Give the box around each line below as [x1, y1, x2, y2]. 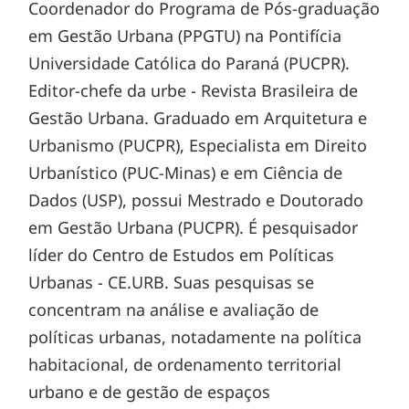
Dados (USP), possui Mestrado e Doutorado [28, 188, 364, 211]
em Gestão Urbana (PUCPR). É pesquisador [28, 215, 359, 238]
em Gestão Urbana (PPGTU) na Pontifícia [28, 24, 342, 47]
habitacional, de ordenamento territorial [28, 352, 342, 375]
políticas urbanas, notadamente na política [28, 325, 362, 348]
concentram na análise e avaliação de [28, 298, 320, 320]
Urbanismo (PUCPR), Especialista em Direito [28, 133, 368, 156]
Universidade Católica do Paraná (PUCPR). [28, 51, 351, 74]
